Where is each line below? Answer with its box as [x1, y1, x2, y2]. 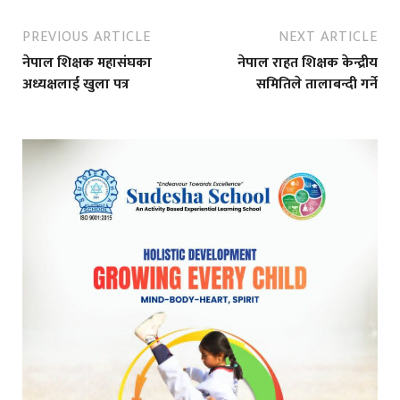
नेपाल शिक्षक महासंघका [22, 51, 152, 76]
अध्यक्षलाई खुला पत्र [22, 72, 129, 97]
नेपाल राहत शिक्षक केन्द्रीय [237, 51, 378, 76]
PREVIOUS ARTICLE [22, 25, 151, 50]
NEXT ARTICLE [279, 25, 378, 50]
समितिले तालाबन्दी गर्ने [256, 72, 378, 97]
